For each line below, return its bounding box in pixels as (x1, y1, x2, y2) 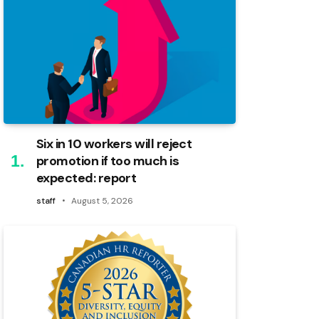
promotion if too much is (36, 152, 179, 170)
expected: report (36, 169, 137, 187)
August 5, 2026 (71, 195, 133, 207)
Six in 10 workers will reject (36, 135, 192, 153)
